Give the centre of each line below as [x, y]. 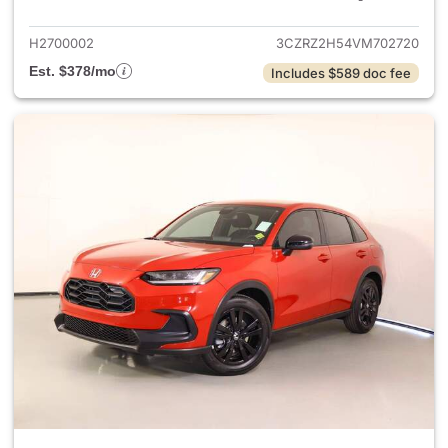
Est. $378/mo [72, 71]
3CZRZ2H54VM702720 [347, 43]
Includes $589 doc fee [341, 73]
